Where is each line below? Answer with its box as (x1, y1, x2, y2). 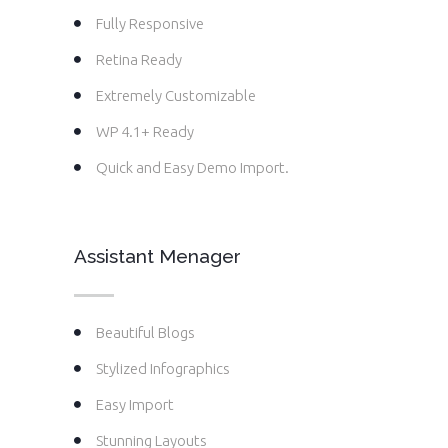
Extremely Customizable (96, 87, 256, 105)
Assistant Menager (74, 245, 241, 268)
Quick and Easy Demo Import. (96, 159, 289, 177)
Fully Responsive (96, 15, 204, 33)
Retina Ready (96, 51, 182, 69)
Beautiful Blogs (96, 324, 195, 342)
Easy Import (96, 396, 174, 414)
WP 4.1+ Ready (96, 123, 194, 141)
